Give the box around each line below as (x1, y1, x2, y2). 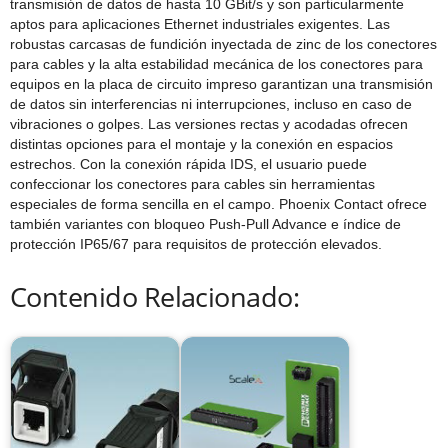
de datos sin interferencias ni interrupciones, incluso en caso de (10, 96, 412, 112)
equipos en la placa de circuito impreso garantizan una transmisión (10, 76, 433, 92)
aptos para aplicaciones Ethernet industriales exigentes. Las (10, 16, 390, 32)
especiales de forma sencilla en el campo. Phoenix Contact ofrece (10, 196, 427, 212)
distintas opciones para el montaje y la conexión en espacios (10, 136, 393, 152)
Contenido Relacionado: (10, 278, 300, 315)
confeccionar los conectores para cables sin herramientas (10, 176, 375, 192)
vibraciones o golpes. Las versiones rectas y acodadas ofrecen (10, 116, 408, 132)
